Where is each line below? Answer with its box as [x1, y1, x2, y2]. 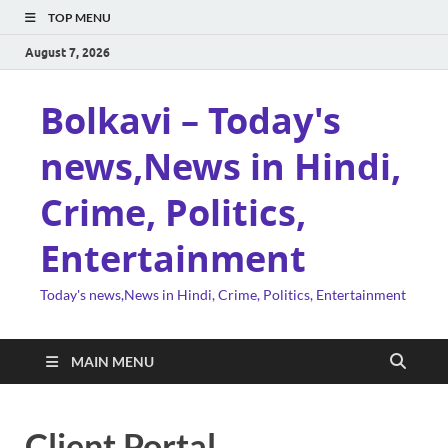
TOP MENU [48, 10, 111, 25]
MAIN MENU [71, 353, 154, 370]
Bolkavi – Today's [40, 96, 341, 145]
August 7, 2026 [25, 44, 110, 60]
